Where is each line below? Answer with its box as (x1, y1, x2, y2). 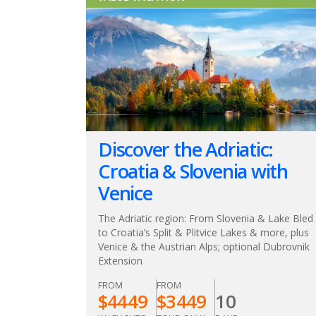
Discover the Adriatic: (98, 135, 274, 162)
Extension (98, 253, 142, 267)
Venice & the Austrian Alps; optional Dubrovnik (98, 239, 310, 253)
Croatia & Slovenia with (98, 157, 288, 184)
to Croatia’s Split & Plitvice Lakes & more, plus (98, 225, 309, 239)
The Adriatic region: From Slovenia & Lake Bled (98, 211, 313, 225)
